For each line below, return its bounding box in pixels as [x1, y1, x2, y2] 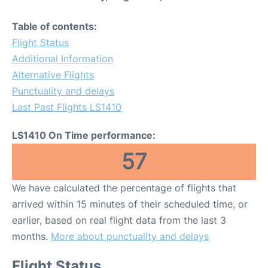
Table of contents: [12, 20, 97, 32]
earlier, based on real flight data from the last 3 [12, 214, 226, 226]
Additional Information [12, 52, 113, 65]
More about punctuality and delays [51, 230, 209, 242]
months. [12, 230, 51, 242]
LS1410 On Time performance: [12, 129, 156, 141]
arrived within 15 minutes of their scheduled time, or [12, 197, 248, 210]
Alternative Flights [12, 68, 94, 81]
